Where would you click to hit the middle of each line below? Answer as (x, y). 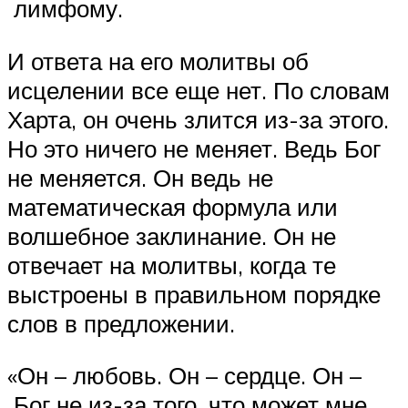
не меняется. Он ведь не (140, 177)
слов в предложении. (121, 323)
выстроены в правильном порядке (194, 294)
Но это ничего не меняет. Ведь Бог (194, 148)
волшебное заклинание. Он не (172, 235)
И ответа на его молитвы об (158, 61)
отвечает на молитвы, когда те (172, 265)
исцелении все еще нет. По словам (199, 90)
